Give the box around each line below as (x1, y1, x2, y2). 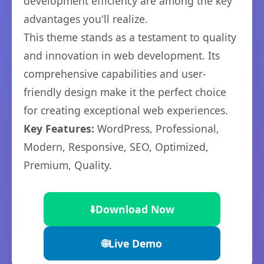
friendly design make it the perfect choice (24, 85, 226, 99)
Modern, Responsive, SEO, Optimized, (24, 140, 209, 154)
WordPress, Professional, (94, 121, 219, 136)
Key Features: (24, 121, 94, 136)
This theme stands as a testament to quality (24, 30, 236, 44)
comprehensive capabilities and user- (24, 67, 206, 81)
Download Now (95, 202, 174, 216)
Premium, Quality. (24, 158, 112, 172)
